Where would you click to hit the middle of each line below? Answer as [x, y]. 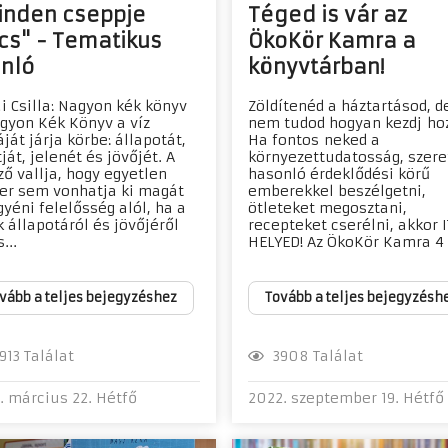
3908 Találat [313, 355]
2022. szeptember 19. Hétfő [346, 397]
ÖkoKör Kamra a [332, 41]
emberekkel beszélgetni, [337, 191]
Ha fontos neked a [314, 140]
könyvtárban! [316, 67]
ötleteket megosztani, [327, 208]
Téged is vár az [327, 15]
